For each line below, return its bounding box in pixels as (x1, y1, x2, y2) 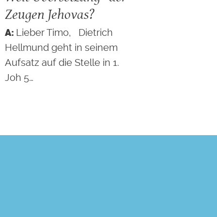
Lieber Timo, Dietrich (16, 27, 113, 39)
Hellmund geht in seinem (5, 42, 118, 54)
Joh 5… (5, 72, 34, 84)
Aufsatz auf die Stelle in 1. (5, 57, 120, 69)
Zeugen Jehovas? (5, 3, 95, 25)
